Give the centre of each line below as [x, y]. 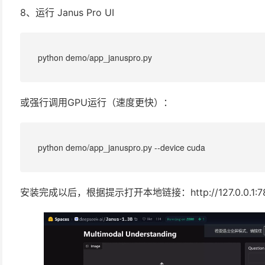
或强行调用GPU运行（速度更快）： [96, 102]
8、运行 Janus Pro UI [67, 12]
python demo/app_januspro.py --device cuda [122, 147]
